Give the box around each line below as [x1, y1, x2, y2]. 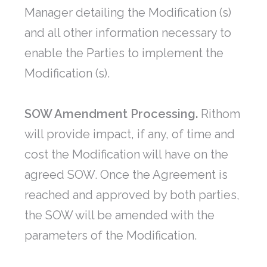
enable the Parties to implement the [24, 46, 223, 61]
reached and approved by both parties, [24, 188, 240, 203]
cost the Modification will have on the [24, 147, 228, 162]
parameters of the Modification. [24, 228, 197, 243]
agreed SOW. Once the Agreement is [24, 167, 228, 182]
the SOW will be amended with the [24, 208, 215, 223]
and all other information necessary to [24, 26, 231, 41]
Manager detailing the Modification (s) [24, 5, 231, 20]
